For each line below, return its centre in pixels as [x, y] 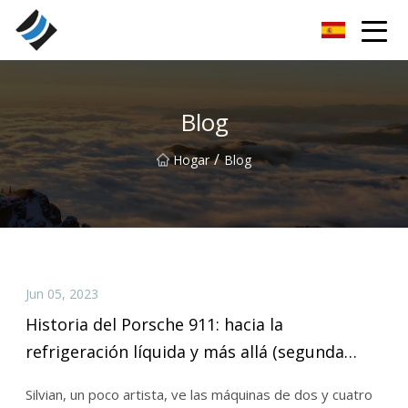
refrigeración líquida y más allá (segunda [184, 352]
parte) [49, 379]
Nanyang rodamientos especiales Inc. [165, 30]
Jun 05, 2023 [61, 293]
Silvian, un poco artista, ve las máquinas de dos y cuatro [199, 395]
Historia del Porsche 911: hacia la [154, 325]
